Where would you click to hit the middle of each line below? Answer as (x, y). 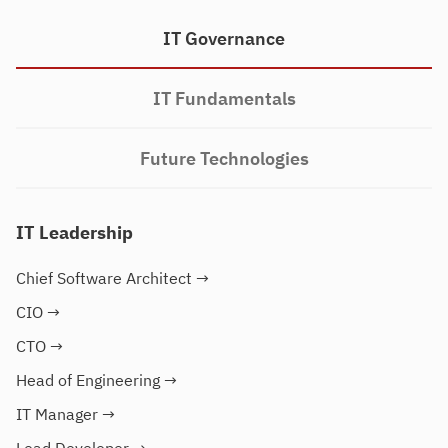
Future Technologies (224, 158)
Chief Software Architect (104, 278)
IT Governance (224, 38)
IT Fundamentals (224, 98)
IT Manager (57, 414)
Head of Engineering (88, 380)
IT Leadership (74, 232)
